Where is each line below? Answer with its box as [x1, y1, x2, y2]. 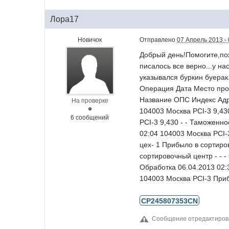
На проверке [71, 97, 108, 104]
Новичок [78, 36, 102, 43]
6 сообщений [71, 114, 109, 121]
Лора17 [50, 15, 79, 24]
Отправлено [140, 36, 177, 43]
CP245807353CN [141, 197, 198, 205]
